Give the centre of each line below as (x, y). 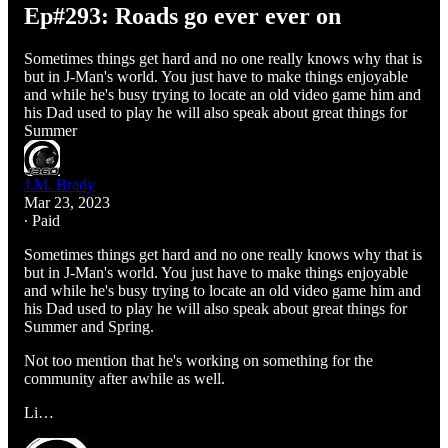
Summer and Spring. (89, 326)
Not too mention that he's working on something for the (198, 360)
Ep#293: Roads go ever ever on (182, 15)
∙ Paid (42, 220)
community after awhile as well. (124, 378)
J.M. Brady (59, 184)
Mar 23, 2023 (67, 202)
